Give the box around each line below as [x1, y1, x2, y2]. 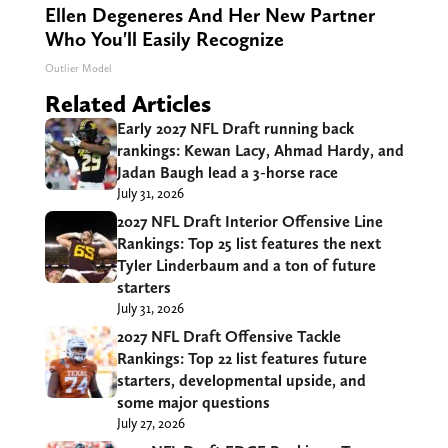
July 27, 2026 [116, 415, 185, 432]
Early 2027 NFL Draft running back [116, 119, 354, 139]
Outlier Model [44, 62, 112, 76]
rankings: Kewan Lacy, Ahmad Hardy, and [116, 141, 404, 161]
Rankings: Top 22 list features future [116, 349, 367, 369]
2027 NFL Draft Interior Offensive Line [116, 212, 383, 232]
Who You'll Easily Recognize [44, 27, 284, 52]
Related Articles [44, 89, 211, 119]
